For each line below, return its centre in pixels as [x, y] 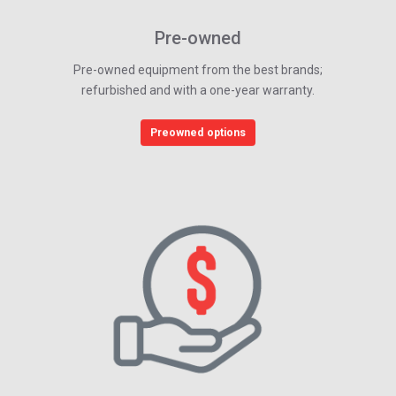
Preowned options [198, 132]
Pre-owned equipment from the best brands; [198, 69]
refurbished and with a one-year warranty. [198, 90]
